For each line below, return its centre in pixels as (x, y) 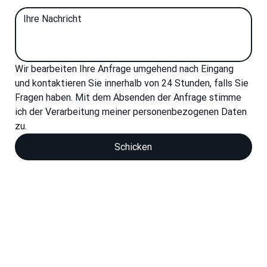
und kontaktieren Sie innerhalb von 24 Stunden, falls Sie (131, 83)
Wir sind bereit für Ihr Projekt (132, 255)
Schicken (133, 147)
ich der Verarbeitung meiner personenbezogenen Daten (131, 112)
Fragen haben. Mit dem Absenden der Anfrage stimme (128, 98)
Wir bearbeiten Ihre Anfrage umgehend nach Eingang (124, 69)
